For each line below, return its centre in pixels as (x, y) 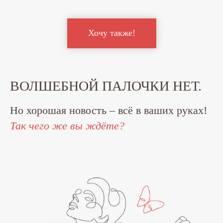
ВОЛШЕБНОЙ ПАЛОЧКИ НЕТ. (106, 86)
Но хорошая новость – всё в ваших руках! (109, 110)
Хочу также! (111, 33)
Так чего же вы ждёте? (67, 125)
